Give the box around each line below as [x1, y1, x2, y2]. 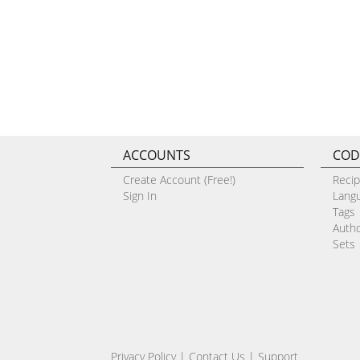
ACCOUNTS [122, 145, 190, 164]
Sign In [122, 187, 157, 203]
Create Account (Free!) [122, 171, 235, 187]
